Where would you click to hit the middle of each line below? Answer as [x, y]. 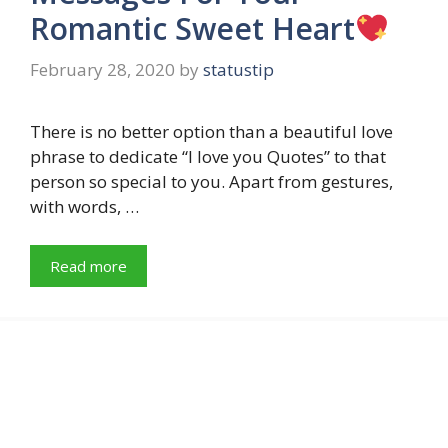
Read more [88, 265]
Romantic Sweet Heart [192, 28]
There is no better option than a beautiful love [211, 132]
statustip [238, 70]
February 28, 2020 [102, 70]
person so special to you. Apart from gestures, [211, 182]
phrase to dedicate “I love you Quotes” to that [208, 157]
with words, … [84, 207]
